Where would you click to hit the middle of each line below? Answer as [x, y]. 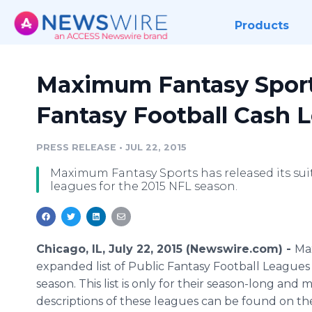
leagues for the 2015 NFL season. [144, 186]
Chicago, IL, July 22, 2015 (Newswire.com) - [165, 249]
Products [262, 25]
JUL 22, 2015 [156, 147]
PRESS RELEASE [76, 147]
